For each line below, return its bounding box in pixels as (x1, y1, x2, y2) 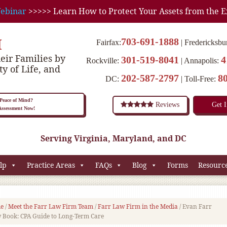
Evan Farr (181, 202, 212, 211)
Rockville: (86, 56, 121, 65)
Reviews (154, 101, 179, 108)
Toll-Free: (184, 74, 218, 83)
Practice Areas (27, 160, 75, 170)
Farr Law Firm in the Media (98, 202, 178, 211)
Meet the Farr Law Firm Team (8, 202, 93, 211)
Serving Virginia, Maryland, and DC (41, 133, 186, 144)
